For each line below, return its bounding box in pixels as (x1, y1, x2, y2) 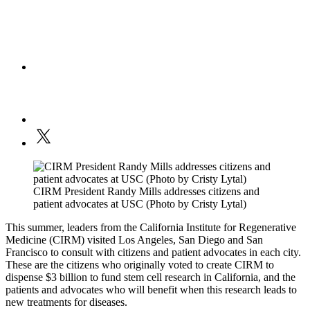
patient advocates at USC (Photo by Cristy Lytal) (33, 198, 246, 210)
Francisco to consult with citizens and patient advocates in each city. (6, 246, 301, 259)
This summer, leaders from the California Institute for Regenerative (6, 221, 296, 234)
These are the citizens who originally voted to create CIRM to (6, 259, 274, 271)
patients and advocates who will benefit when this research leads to (6, 284, 297, 296)
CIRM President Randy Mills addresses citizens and (33, 185, 259, 198)
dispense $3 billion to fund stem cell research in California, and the (6, 271, 295, 284)
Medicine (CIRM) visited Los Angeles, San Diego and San (6, 234, 263, 246)
